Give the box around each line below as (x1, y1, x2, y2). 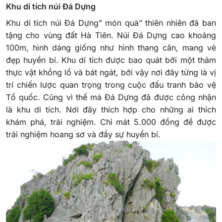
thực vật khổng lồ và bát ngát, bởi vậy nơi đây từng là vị (6, 67, 216, 77)
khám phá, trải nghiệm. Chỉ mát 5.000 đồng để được (6, 116, 216, 127)
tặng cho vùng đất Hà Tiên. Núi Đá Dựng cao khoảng (6, 30, 216, 40)
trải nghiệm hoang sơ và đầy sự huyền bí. (6, 129, 161, 139)
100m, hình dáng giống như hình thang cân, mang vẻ (6, 42, 216, 53)
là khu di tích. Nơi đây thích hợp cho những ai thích (6, 104, 216, 114)
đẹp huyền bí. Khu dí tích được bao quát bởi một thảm (6, 55, 216, 65)
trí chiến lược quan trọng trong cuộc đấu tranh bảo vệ (6, 79, 216, 90)
